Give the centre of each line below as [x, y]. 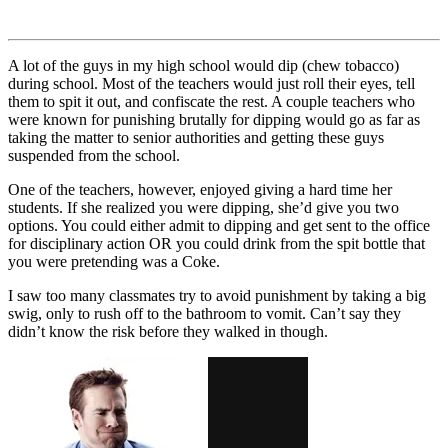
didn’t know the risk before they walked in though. [168, 331]
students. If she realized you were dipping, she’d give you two [203, 207]
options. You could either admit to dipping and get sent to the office [219, 225]
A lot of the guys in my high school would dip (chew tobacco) [203, 65]
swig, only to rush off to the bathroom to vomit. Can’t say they [204, 313]
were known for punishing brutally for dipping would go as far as [214, 119]
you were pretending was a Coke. [114, 261]
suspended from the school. [94, 155]
